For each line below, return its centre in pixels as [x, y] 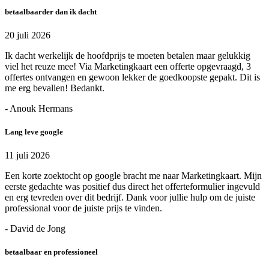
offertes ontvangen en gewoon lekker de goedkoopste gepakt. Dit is [132, 77]
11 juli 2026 [27, 156]
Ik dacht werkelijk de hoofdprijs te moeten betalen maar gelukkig [128, 55]
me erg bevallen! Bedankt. [55, 88]
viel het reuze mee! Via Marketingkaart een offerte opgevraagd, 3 [128, 66]
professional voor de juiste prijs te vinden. [83, 208]
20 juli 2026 [28, 35]
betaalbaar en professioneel [51, 252]
